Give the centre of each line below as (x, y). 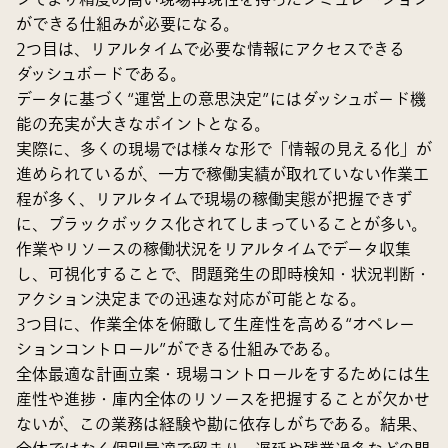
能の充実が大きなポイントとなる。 (143, 124)
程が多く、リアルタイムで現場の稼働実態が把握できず (214, 199)
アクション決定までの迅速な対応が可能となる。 (191, 299)
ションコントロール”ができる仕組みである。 (178, 349)
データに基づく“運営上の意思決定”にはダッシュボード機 (221, 99)
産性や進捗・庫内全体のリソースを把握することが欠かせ (223, 399)
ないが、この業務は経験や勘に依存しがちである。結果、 (222, 424)
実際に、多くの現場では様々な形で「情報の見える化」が (224, 149)
